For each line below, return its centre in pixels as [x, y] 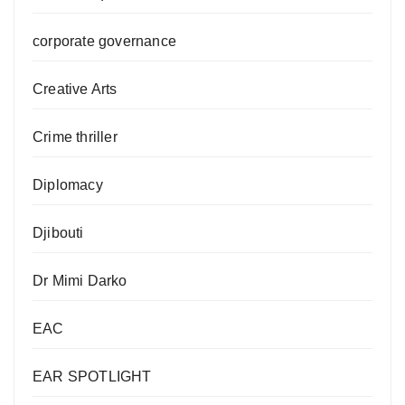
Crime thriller [75, 137]
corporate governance [104, 41]
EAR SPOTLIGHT [92, 376]
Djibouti [58, 232]
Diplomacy [68, 184]
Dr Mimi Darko [80, 280]
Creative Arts [75, 89]
